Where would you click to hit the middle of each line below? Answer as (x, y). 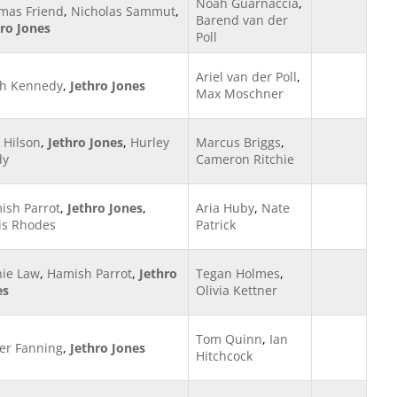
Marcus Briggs (238, 142)
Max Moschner (240, 93)
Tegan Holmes (238, 273)
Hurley (150, 142)
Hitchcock (224, 356)
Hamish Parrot (90, 273)
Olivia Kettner (237, 290)
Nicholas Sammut (123, 11)
